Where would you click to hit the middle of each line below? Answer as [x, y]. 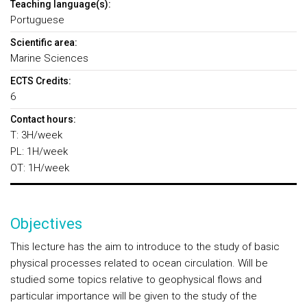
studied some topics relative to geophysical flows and [136, 280]
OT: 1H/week [40, 168]
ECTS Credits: [41, 81]
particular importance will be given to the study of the [134, 296]
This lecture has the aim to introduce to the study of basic [145, 247]
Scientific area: [44, 42]
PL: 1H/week [39, 151]
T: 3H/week [36, 135]
